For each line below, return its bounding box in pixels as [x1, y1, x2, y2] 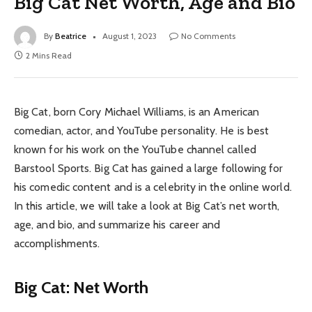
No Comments [181, 30, 235, 41]
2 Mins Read [26, 49, 72, 61]
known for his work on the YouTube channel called [14, 142, 256, 156]
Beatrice [55, 30, 86, 41]
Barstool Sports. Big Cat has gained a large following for [14, 161, 283, 175]
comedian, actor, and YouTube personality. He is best [14, 123, 270, 137]
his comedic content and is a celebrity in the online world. [14, 180, 292, 194]
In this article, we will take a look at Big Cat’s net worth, [14, 198, 279, 212]
